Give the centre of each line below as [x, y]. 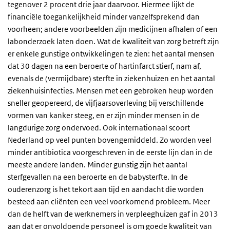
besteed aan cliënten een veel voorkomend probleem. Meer [109, 202]
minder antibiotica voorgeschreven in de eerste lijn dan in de [110, 152]
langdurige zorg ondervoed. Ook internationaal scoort [99, 128]
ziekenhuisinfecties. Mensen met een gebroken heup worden [111, 91]
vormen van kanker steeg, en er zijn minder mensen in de [104, 116]
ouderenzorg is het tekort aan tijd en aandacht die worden [106, 189]
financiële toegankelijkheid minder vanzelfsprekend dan [104, 17]
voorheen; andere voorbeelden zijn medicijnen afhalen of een [113, 29]
